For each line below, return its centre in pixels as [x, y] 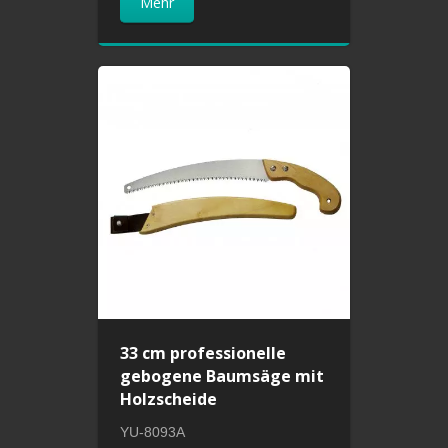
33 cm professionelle [203, 352]
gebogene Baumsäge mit [222, 375]
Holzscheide [169, 398]
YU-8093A [153, 431]
